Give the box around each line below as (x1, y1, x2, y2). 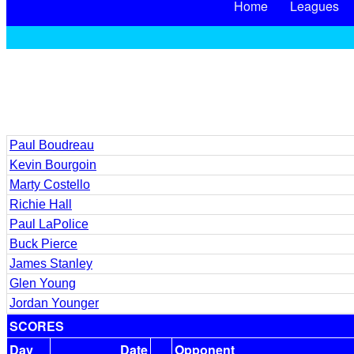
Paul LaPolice (9, 217, 88, 231)
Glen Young (9, 277, 76, 290)
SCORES (9, 317, 64, 335)
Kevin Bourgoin (9, 158, 96, 171)
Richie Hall (9, 198, 72, 211)
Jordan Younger (9, 296, 99, 310)
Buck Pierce (9, 237, 77, 250)
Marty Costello (9, 178, 90, 191)
